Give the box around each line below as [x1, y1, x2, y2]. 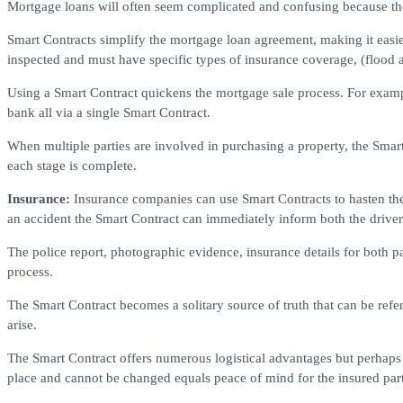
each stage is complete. [7, 158, 137, 174]
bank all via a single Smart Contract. [7, 105, 210, 121]
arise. [7, 318, 37, 333]
